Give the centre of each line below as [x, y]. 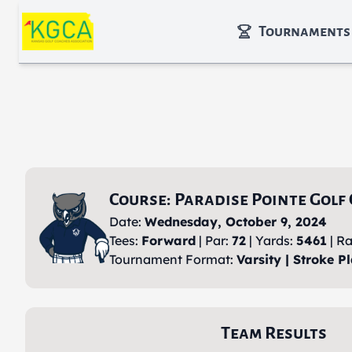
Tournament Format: [173, 259]
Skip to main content [85, 15]
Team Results [273, 333]
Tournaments [304, 31]
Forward [169, 240]
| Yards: [271, 240]
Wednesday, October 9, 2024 [236, 222]
